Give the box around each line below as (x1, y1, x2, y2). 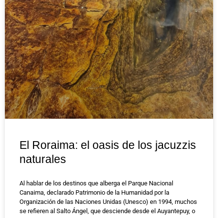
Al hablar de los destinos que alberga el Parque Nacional (19, 180, 173, 187)
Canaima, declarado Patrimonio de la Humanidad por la (19, 189, 169, 197)
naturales (19, 153, 66, 166)
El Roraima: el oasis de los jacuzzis (19, 139, 196, 152)
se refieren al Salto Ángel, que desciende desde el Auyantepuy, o (19, 207, 195, 215)
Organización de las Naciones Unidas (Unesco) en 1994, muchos (19, 198, 197, 206)
